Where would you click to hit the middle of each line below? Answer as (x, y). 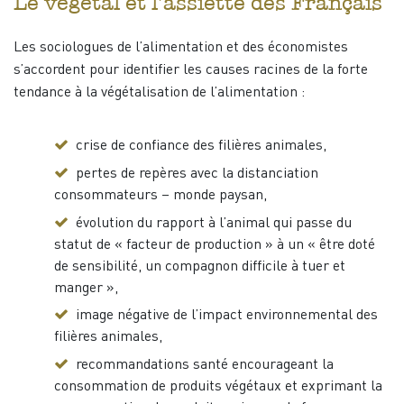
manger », (86, 288)
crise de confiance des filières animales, (201, 146)
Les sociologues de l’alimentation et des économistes (181, 48)
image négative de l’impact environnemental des (226, 316)
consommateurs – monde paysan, (160, 195)
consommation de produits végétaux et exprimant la (218, 387)
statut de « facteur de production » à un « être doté (214, 245)
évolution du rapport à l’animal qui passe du (213, 223)
